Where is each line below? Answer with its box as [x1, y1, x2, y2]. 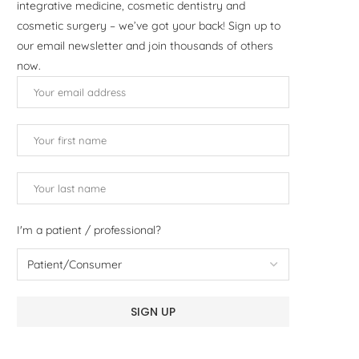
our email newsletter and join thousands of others [17, 38, 273, 53]
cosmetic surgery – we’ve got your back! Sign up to [17, 18, 280, 33]
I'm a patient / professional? [17, 222, 161, 237]
